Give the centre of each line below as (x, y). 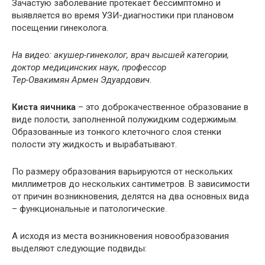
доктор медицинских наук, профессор (89, 68)
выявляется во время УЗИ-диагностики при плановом (123, 16)
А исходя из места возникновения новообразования (120, 236)
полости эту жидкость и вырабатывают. (94, 145)
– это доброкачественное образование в (162, 107)
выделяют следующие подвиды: (79, 249)
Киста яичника (44, 107)
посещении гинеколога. (60, 28)
